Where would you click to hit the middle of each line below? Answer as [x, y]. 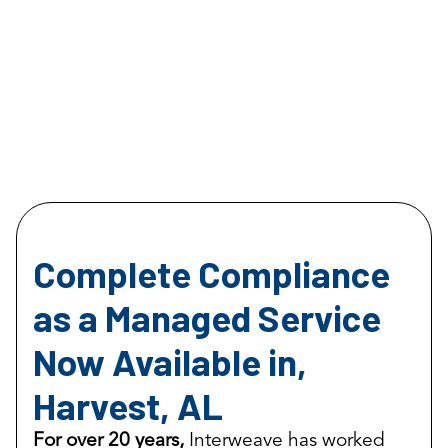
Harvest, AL [128, 405]
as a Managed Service [207, 317]
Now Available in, [170, 361]
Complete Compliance [211, 273]
